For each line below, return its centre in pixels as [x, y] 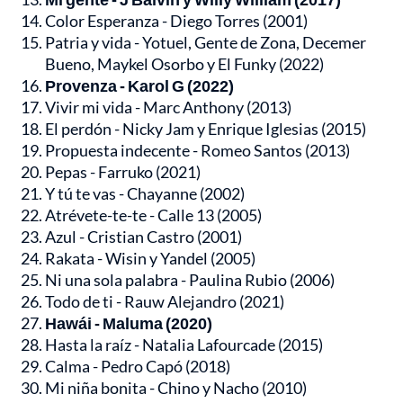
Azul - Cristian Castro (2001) [143, 237]
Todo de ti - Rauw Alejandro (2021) [165, 302]
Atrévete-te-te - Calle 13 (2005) [153, 215]
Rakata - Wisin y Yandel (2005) [150, 259]
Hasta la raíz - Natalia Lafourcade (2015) [184, 345]
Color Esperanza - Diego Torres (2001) [176, 21]
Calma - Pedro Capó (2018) [138, 367]
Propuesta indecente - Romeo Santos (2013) [197, 151]
